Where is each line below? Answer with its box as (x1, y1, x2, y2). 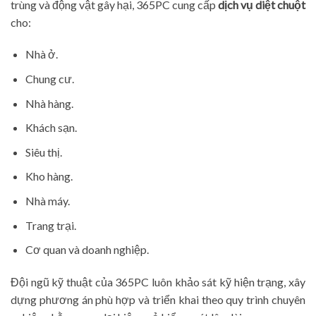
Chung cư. (25, 72, 74, 86)
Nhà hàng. (25, 96, 73, 110)
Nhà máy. (25, 194, 70, 207)
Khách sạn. (25, 121, 77, 135)
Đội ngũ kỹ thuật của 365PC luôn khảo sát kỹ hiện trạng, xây (11, 274, 305, 288)
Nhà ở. (25, 47, 58, 61)
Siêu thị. (25, 145, 62, 159)
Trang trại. (25, 218, 76, 232)
